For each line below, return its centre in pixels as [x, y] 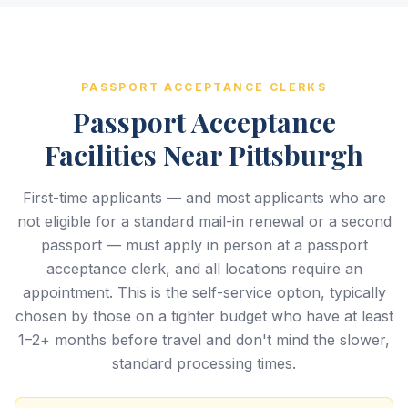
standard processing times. [204, 363]
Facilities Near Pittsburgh [204, 155]
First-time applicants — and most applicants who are [204, 198]
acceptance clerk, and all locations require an [204, 269]
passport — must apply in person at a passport [204, 245]
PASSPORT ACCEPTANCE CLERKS [204, 87]
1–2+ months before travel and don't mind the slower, [204, 340]
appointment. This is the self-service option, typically [204, 292]
